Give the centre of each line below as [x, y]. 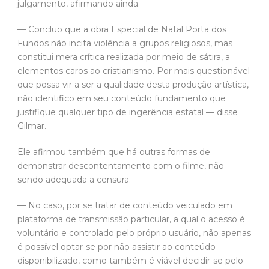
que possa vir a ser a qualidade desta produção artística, [133, 84]
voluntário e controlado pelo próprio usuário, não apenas [134, 233]
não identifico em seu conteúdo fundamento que [122, 98]
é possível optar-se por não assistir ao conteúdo [116, 246]
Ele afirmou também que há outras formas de [114, 152]
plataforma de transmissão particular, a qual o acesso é [131, 219]
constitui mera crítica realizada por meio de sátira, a [124, 57]
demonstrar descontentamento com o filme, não [121, 165]
